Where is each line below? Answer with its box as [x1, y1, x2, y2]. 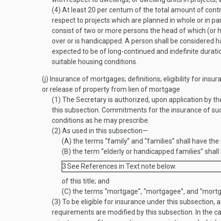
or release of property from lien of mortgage [42, 85, 180, 93]
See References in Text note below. [66, 162, 177, 170]
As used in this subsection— [61, 127, 148, 135]
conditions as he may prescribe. [52, 116, 149, 124]
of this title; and [62, 177, 110, 185]
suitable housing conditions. [52, 58, 138, 66]
